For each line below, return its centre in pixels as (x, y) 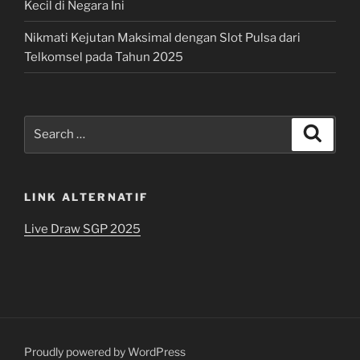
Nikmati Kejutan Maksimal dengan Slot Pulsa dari (162, 37)
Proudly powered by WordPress (105, 351)
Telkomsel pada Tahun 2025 (104, 57)
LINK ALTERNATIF (86, 196)
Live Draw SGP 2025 (82, 229)
